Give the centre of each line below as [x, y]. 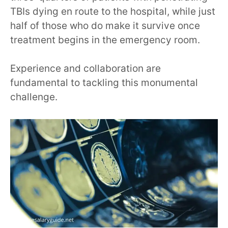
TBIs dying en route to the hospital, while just [113, 11]
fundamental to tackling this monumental [104, 83]
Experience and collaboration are [85, 69]
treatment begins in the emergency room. [105, 40]
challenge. [34, 97]
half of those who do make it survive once [105, 25]
